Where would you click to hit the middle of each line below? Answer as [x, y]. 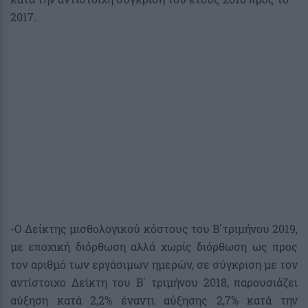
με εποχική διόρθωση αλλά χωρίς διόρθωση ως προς [154, 246]
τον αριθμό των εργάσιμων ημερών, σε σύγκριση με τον [154, 264]
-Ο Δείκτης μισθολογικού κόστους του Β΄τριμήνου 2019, [154, 228]
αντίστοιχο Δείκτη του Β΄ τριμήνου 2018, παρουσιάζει [154, 282]
